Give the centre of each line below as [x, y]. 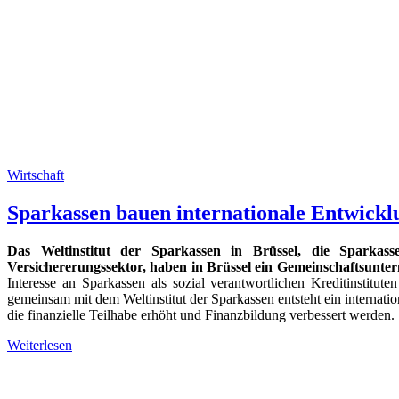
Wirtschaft [36, 175]
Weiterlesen [40, 346]
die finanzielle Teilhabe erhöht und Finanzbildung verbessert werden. [201, 315]
